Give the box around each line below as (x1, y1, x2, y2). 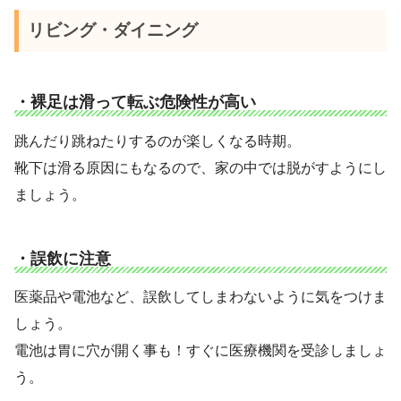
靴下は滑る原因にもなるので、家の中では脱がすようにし (14, 159, 387, 175)
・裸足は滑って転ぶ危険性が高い (14, 93, 256, 112)
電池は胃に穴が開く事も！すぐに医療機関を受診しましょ (14, 343, 387, 359)
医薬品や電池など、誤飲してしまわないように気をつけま (14, 289, 387, 305)
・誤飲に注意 (14, 249, 111, 268)
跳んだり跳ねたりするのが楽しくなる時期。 (14, 132, 301, 149)
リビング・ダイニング (27, 21, 198, 40)
